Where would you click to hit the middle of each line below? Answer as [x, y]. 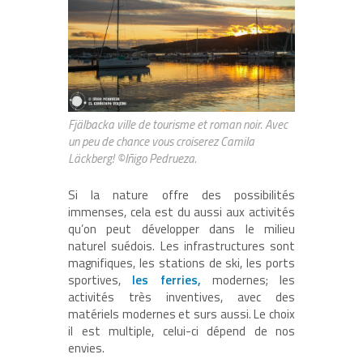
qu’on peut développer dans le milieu [181, 229]
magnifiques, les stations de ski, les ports [181, 263]
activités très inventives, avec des [181, 297]
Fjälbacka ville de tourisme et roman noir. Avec [178, 125]
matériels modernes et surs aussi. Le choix [181, 314]
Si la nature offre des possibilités [181, 195]
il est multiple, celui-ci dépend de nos [181, 331]
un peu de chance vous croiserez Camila [161, 142]
